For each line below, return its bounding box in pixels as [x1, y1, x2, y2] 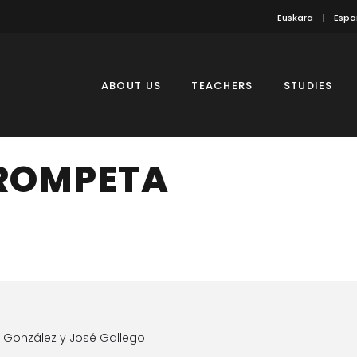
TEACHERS [191, 77, 253, 93]
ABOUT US [100, 77, 162, 93]
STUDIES [283, 77, 333, 93]
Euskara [277, 10, 313, 24]
